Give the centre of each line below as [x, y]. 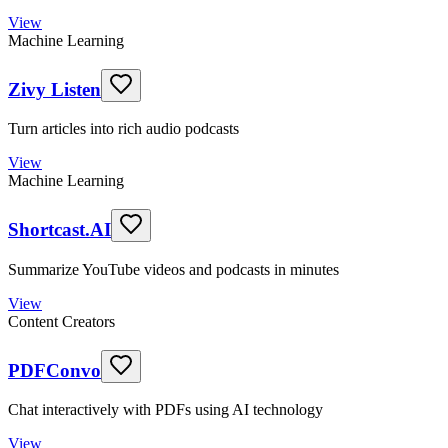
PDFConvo [54, 370]
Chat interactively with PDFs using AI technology [165, 410]
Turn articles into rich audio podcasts [123, 129]
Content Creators [61, 321]
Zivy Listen [54, 89]
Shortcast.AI [59, 230]
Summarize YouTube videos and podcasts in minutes [173, 269]
